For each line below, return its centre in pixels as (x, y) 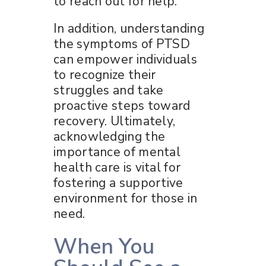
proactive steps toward (122, 105)
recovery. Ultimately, (115, 121)
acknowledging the (110, 136)
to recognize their (105, 75)
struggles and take (109, 90)
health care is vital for (117, 167)
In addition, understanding (129, 28)
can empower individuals (125, 59)
